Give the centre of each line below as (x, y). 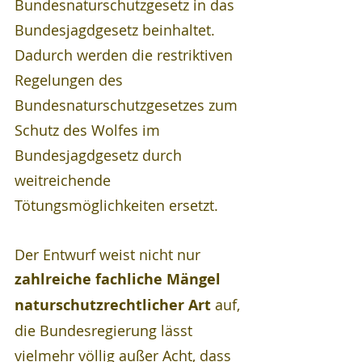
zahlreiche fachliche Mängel (120, 279)
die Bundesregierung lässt (105, 330)
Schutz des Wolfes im (89, 130)
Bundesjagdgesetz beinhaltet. (117, 29)
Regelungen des (71, 80)
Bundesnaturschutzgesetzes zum (128, 105)
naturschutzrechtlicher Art (113, 305)
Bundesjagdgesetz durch (100, 155)
